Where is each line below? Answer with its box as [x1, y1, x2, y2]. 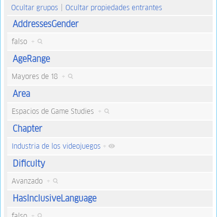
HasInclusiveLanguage [12, 193, 96, 204]
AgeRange [12, 53, 50, 65]
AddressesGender [12, 18, 78, 30]
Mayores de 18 [11, 72, 62, 81]
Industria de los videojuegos [11, 141, 101, 151]
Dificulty [12, 158, 45, 170]
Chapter [12, 123, 42, 135]
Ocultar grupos [11, 2, 58, 12]
